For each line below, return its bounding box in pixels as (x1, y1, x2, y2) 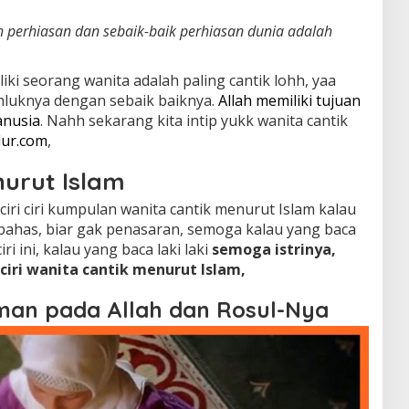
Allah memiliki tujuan (214, 89, 361, 110)
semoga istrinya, (211, 238, 336, 259)
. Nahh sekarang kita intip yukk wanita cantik (39, 110, 348, 131)
